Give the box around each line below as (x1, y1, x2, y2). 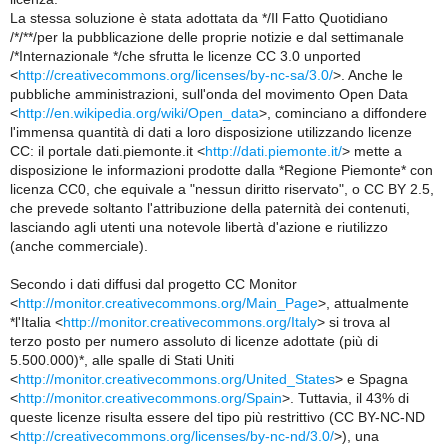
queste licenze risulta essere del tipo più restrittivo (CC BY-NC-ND (10, 409, 425, 425)
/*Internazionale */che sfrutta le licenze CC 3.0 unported (10, 48, 361, 64)
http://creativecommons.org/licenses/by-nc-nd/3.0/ (18, 428, 334, 444)
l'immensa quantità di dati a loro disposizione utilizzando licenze (10, 124, 412, 140)
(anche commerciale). (10, 238, 148, 254)
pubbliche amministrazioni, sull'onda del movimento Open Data (10, 86, 408, 102)
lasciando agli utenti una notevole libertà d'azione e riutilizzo (10, 219, 388, 235)
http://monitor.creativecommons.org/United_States (18, 371, 335, 387)
